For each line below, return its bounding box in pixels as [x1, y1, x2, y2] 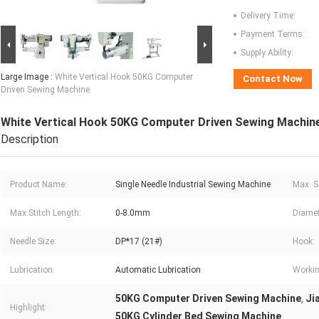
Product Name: [10, 179, 67, 190]
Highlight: [10, 303, 47, 313]
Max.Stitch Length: [10, 208, 81, 219]
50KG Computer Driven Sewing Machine [115, 293, 301, 305]
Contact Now [243, 73, 303, 85]
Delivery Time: [241, 11, 296, 21]
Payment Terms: [241, 29, 305, 40]
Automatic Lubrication [115, 265, 201, 276]
